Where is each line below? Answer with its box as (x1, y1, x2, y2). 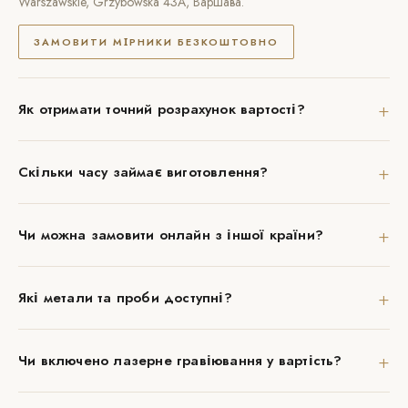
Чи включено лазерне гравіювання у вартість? (18, 351, 342, 371)
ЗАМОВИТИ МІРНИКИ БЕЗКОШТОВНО (34, 35, 279, 49)
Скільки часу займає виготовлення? (18, 162, 269, 182)
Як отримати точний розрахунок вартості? (18, 99, 305, 119)
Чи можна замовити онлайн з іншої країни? (18, 225, 323, 245)
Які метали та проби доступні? (18, 288, 232, 308)
